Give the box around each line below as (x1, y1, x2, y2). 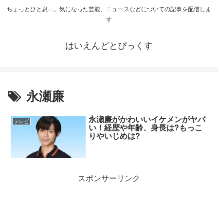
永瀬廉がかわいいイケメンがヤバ (89, 113, 206, 125)
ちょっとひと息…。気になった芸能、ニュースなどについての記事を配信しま (7, 4, 211, 13)
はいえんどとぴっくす (65, 38, 153, 52)
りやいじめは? (89, 129, 141, 141)
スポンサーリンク (78, 172, 140, 183)
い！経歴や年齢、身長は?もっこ (89, 121, 203, 133)
